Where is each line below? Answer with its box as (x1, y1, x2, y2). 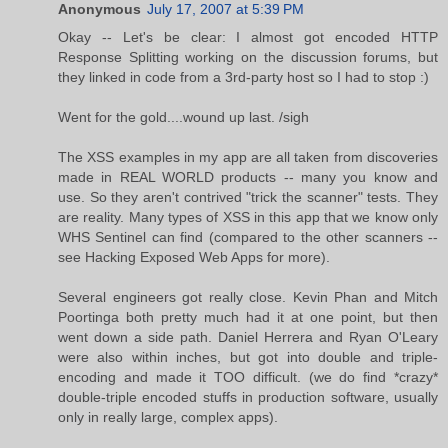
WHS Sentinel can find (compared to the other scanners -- (58, 228, 438, 245)
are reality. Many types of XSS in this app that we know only (58, 208, 438, 225)
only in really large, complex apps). (58, 408, 278, 425)
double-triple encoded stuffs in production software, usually (58, 388, 438, 405)
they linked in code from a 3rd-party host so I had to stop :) (58, 68, 429, 85)
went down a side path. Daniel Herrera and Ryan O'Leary (58, 328, 438, 345)
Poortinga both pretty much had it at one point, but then (58, 308, 438, 325)
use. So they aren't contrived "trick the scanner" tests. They (58, 188, 438, 205)
